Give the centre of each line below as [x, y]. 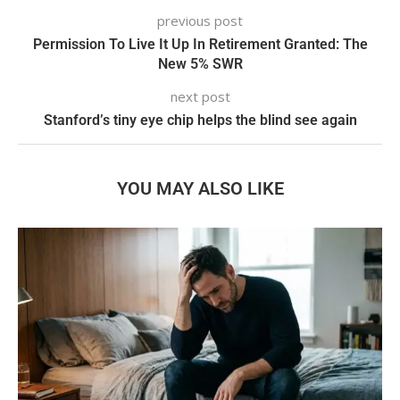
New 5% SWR [200, 63]
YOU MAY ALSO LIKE [200, 188]
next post [200, 96]
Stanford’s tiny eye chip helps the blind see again [200, 120]
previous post [200, 20]
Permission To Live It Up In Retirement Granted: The [200, 44]
